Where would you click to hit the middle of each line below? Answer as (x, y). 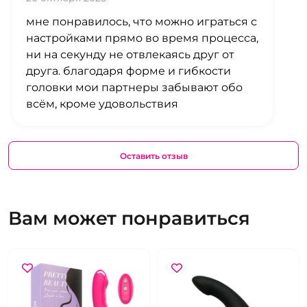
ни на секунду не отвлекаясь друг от (130, 55)
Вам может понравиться (129, 219)
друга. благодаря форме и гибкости (128, 71)
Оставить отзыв (153, 156)
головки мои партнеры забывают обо (134, 88)
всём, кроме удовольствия (102, 104)
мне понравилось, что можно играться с (142, 22)
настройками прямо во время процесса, (142, 38)
